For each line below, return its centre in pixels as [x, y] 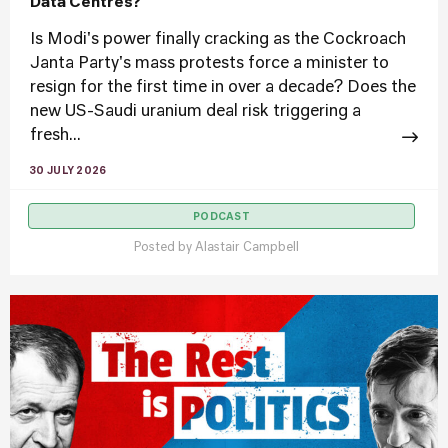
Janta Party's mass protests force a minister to [209, 64]
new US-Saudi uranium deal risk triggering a [195, 112]
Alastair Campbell [247, 248]
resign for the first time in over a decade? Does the [223, 88]
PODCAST [221, 217]
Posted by [164, 248]
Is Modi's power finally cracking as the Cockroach [218, 40]
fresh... [55, 136]
